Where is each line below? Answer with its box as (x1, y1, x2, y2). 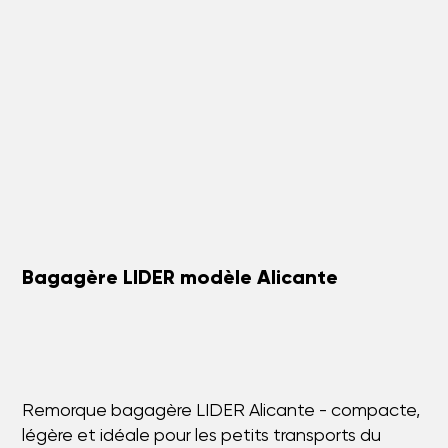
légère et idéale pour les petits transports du (22, 427, 382, 446)
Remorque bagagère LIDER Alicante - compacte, (22, 402, 421, 421)
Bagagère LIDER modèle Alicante (22, 269, 339, 290)
